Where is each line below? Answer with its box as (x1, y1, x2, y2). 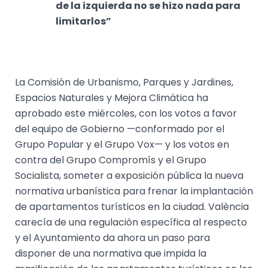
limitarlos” (55, 14, 111, 29)
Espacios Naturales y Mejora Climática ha (14, 90, 208, 105)
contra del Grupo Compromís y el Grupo (14, 153, 206, 167)
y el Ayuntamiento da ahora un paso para (14, 230, 210, 245)
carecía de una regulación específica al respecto (14, 215, 247, 229)
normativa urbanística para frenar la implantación (14, 184, 253, 198)
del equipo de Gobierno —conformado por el (14, 121, 224, 136)
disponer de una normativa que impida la (14, 246, 206, 260)
